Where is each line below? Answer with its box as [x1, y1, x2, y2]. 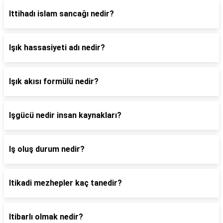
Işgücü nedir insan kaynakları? [9, 111, 121, 120]
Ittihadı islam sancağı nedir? [9, 9, 114, 18]
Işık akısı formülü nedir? [9, 77, 99, 86]
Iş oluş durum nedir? [9, 144, 85, 154]
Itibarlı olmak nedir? [9, 212, 83, 222]
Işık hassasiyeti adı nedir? [9, 43, 105, 52]
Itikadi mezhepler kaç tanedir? [9, 178, 122, 188]
